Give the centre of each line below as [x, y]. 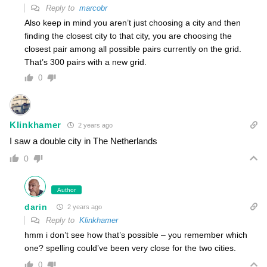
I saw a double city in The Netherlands [83, 141]
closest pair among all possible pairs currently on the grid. [133, 49]
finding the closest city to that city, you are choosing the [128, 36]
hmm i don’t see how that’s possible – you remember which [136, 235]
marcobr [93, 8]
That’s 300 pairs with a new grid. [86, 62]
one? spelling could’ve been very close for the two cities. [130, 248]
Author [66, 190]
